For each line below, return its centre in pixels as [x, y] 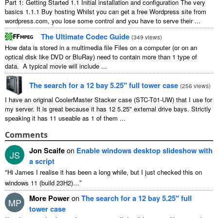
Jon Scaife [47, 150]
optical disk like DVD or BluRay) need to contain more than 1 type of [101, 57]
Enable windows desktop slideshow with [145, 150]
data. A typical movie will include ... [56, 66]
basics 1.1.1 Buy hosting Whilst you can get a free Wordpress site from [106, 12]
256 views [195, 86]
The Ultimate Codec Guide [85, 37]
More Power [49, 198]
